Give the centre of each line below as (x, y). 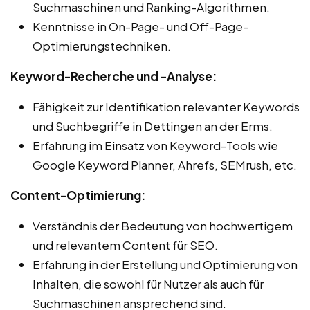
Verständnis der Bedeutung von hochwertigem (163, 225)
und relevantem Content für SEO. (125, 245)
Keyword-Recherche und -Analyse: (113, 76)
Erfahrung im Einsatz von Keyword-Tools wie (155, 145)
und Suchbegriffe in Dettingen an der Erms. (153, 126)
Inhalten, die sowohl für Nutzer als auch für (148, 283)
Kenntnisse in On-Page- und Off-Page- (140, 26)
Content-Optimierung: (78, 195)
